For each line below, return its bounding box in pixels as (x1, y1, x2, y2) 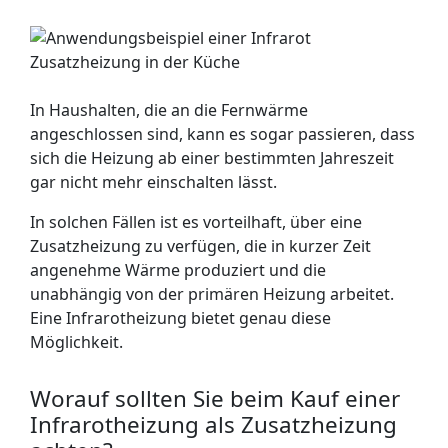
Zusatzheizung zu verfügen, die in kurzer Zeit (30, 235, 371, 257)
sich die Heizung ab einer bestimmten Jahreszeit (30, 147, 394, 169)
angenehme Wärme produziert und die (30, 259, 326, 281)
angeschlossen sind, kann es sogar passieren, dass (30, 123, 415, 145)
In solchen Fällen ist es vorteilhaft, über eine (30, 211, 362, 233)
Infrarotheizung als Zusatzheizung (30, 409, 397, 440)
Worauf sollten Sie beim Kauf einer (30, 383, 400, 414)
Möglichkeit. (30, 331, 123, 353)
